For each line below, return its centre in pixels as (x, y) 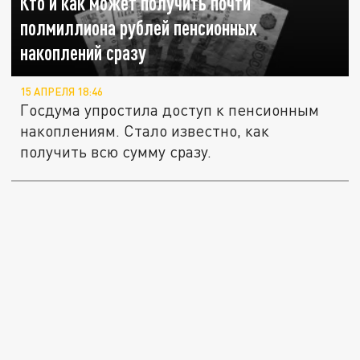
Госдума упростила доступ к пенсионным (170, 109)
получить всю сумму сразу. (116, 151)
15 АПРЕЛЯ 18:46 (62, 91)
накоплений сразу (84, 52)
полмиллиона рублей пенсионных (139, 27)
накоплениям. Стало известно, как (145, 130)
